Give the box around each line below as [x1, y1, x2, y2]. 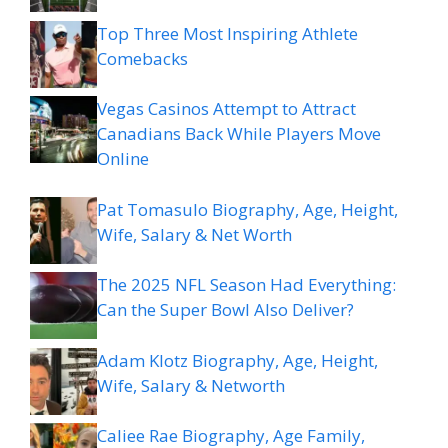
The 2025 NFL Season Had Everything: [97, 273, 396, 297]
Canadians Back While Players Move [97, 122, 381, 146]
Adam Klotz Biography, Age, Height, [97, 348, 378, 372]
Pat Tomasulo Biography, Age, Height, [97, 197, 398, 221]
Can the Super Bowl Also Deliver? [97, 298, 354, 322]
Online [97, 147, 149, 171]
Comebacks [97, 46, 192, 70]
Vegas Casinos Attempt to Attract [97, 97, 356, 121]
